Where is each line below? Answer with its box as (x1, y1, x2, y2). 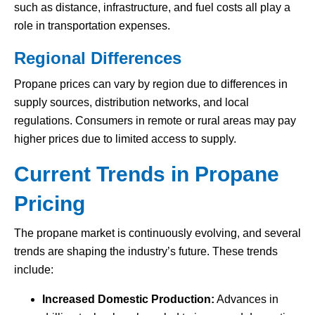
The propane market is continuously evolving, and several (14, 227, 301, 240)
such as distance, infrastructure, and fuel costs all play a (14, 1, 290, 14)
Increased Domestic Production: (42, 293, 214, 306)
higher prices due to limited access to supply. (14, 133, 236, 146)
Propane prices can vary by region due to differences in (14, 78, 288, 91)
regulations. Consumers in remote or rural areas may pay (14, 115, 296, 127)
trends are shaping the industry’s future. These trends (14, 245, 278, 258)
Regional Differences (14, 49, 181, 68)
